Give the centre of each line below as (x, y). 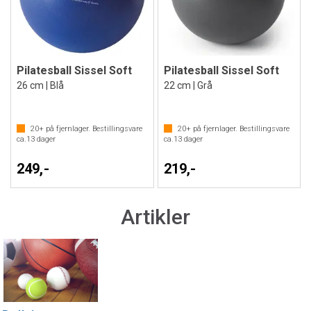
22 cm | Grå (188, 85)
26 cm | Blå (40, 85)
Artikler (155, 217)
